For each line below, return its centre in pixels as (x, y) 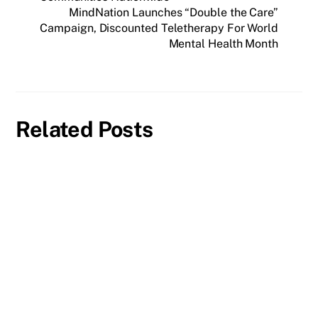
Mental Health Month (223, 44)
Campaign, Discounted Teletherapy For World (159, 28)
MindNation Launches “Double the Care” (173, 13)
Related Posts (84, 129)
